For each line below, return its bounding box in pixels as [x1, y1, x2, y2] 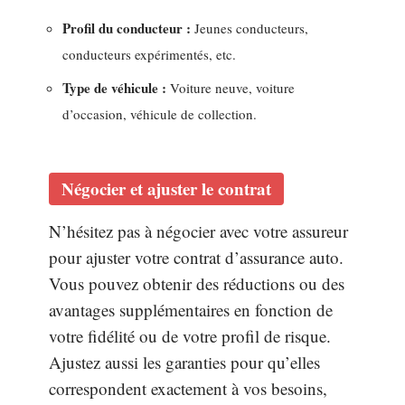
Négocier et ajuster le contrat [61, 176, 271, 202]
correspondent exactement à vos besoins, [49, 377, 327, 400]
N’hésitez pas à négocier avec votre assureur [49, 220, 348, 243]
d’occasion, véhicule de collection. [62, 104, 257, 123]
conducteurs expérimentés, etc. [62, 45, 236, 64]
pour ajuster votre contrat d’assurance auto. [49, 246, 344, 269]
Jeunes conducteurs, [191, 19, 308, 38]
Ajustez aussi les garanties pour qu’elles [49, 351, 320, 374]
